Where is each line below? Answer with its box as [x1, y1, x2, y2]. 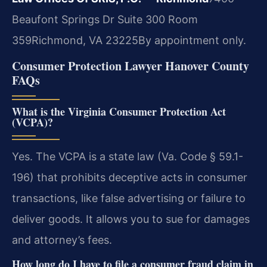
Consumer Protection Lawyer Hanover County [12, 57, 249, 75]
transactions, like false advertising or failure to [12, 192, 246, 205]
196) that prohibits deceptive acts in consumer [12, 171, 247, 184]
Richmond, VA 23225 [32, 33, 138, 46]
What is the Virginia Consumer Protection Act [12, 104, 226, 120]
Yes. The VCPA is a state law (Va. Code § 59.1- [12, 150, 243, 163]
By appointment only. [138, 33, 246, 46]
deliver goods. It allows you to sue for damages [12, 213, 250, 226]
